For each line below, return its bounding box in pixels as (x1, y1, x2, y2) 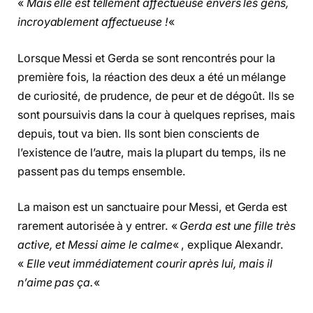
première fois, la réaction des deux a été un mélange (17, 70, 286, 84)
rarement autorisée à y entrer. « (17, 219, 180, 233)
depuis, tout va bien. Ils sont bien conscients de (17, 126, 260, 140)
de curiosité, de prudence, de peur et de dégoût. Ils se (17, 89, 294, 103)
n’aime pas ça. (17, 276, 94, 290)
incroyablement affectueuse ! (17, 15, 168, 29)
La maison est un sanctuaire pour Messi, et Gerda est (17, 201, 287, 214)
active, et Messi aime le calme (17, 238, 173, 252)
